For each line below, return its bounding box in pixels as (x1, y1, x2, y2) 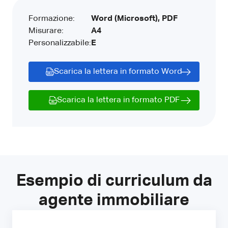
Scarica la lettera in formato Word (54, 67, 182, 76)
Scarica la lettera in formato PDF (56, 96, 180, 104)
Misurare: (28, 26, 64, 35)
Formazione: (28, 14, 75, 23)
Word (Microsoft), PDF (91, 14, 178, 23)
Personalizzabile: (28, 39, 91, 47)
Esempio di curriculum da (16, 173, 212, 189)
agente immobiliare (39, 192, 189, 209)
